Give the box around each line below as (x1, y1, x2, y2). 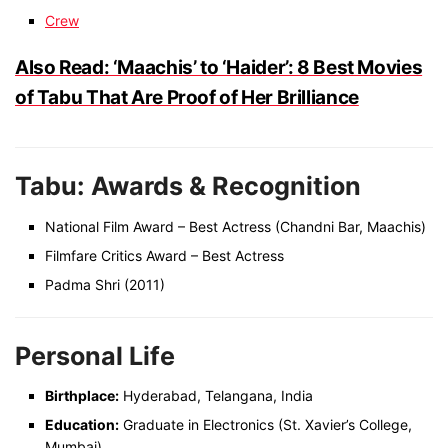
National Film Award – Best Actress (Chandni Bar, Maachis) (45, 217, 426, 235)
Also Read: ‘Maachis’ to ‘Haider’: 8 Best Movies (15, 56, 423, 80)
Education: (45, 416, 119, 434)
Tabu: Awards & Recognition (15, 171, 361, 202)
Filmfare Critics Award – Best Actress (45, 246, 284, 264)
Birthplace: (45, 387, 119, 405)
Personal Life (15, 340, 175, 371)
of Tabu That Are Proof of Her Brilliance (15, 86, 359, 110)
